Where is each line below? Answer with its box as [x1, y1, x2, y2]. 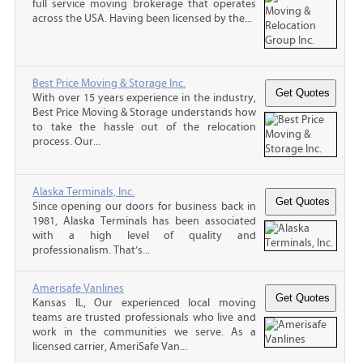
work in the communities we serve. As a [32, 325, 256, 339]
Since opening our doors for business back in [32, 199, 256, 213]
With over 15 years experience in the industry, [32, 91, 256, 105]
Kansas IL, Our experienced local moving [32, 296, 256, 310]
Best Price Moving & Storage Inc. [32, 76, 186, 90]
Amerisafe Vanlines [32, 281, 124, 295]
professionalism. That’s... [32, 243, 150, 257]
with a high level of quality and [32, 228, 256, 242]
